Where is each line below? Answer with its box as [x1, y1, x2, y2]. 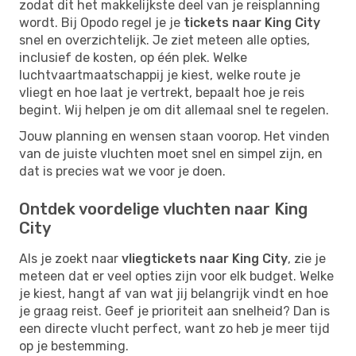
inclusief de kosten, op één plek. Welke [19, 49, 247, 65]
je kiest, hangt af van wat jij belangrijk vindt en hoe [19, 285, 328, 301]
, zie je [288, 250, 326, 266]
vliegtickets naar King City [122, 250, 288, 266]
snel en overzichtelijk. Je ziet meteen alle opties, [19, 32, 310, 48]
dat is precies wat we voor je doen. [19, 163, 226, 179]
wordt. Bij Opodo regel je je [19, 14, 184, 30]
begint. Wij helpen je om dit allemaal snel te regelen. [19, 102, 329, 118]
